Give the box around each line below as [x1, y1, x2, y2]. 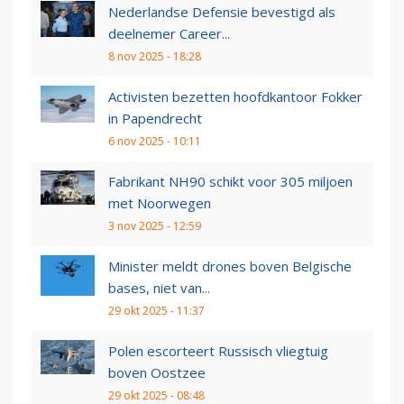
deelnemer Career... [108, 24, 230, 43]
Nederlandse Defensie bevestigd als [108, 3, 335, 22]
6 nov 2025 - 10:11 [108, 133, 201, 150]
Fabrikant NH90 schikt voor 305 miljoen [108, 172, 353, 191]
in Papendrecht [108, 109, 202, 128]
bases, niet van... [108, 279, 210, 298]
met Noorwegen [108, 194, 211, 213]
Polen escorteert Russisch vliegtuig [108, 342, 328, 361]
